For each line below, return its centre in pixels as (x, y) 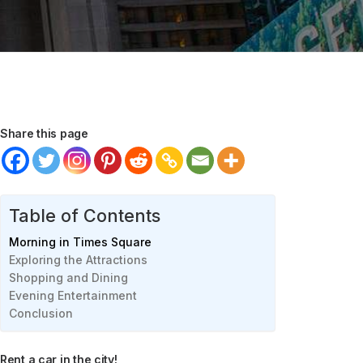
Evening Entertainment (73, 295)
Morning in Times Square (80, 242)
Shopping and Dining (68, 278)
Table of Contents (85, 216)
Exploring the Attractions (78, 260)
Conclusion (41, 313)
